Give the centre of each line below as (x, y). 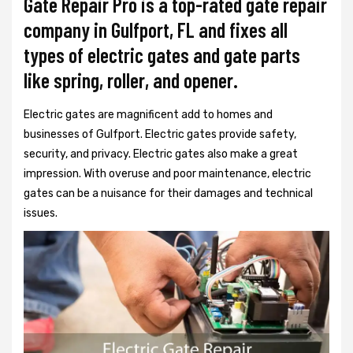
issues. (41, 213)
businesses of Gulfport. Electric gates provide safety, (160, 134)
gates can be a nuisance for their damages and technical (168, 193)
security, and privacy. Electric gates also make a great (161, 154)
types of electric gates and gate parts (162, 55)
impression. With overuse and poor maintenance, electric (167, 174)
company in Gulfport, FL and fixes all (156, 30)
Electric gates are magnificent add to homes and (148, 115)
